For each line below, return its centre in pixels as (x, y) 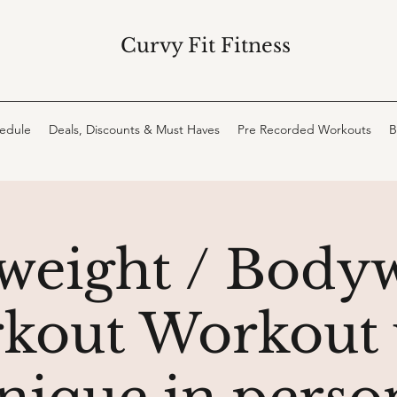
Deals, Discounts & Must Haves (134, 129)
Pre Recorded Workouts (304, 129)
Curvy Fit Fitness (206, 46)
